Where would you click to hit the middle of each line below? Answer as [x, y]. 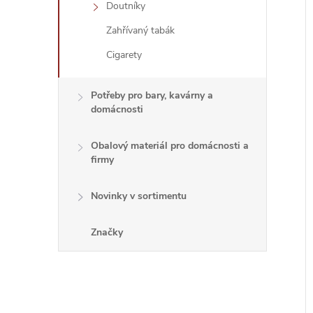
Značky [107, 232]
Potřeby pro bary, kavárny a [152, 95]
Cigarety [124, 55]
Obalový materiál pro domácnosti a [170, 146]
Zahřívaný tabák [140, 30]
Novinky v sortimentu [139, 196]
